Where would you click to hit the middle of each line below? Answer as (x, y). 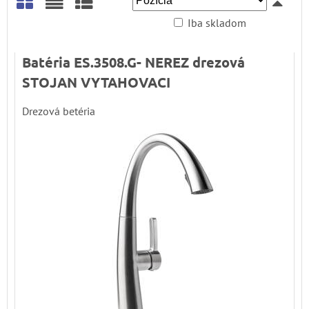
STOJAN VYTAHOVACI (96, 82)
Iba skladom (217, 22)
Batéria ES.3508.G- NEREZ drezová (133, 62)
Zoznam (74, 28)
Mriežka (44, 28)
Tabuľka (103, 28)
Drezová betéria (59, 111)
